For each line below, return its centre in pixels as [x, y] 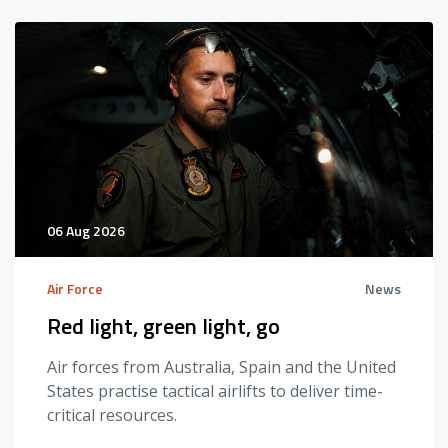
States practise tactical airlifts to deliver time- [215, 390]
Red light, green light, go [163, 325]
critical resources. [112, 414]
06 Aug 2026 [86, 230]
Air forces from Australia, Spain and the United [221, 366]
